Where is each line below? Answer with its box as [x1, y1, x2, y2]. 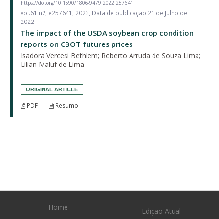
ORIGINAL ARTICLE [26, 86, 78, 92]
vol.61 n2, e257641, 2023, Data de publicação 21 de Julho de [21, 8, 187, 17]
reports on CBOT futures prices [21, 39, 133, 49]
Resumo [54, 101, 78, 109]
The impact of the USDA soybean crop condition [21, 27, 194, 38]
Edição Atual [141, 206, 181, 216]
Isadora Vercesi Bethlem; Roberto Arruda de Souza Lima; [21, 50, 200, 60]
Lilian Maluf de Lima [21, 59, 84, 69]
